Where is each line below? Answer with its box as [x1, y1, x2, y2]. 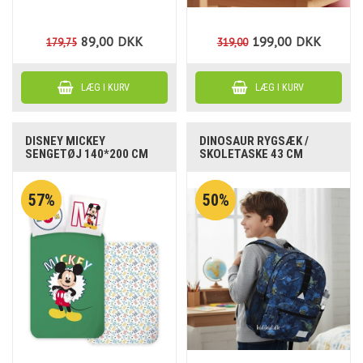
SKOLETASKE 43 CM [199, 146, 304, 161]
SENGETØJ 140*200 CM [25, 146, 149, 161]
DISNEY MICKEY [25, 133, 106, 148]
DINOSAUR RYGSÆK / [199, 133, 310, 148]
